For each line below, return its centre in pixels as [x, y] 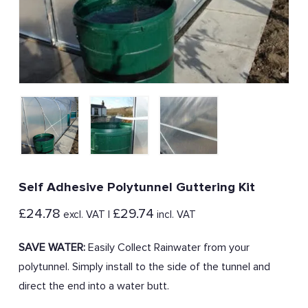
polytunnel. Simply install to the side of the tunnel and [144, 267]
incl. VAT [175, 214]
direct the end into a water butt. [93, 286]
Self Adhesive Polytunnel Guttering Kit [136, 188]
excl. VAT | [86, 214]
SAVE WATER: [52, 248]
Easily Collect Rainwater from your [167, 248]
